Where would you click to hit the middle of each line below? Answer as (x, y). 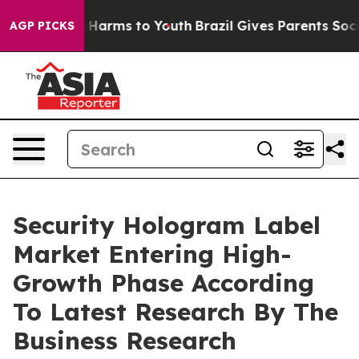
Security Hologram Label (167, 225)
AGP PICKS (42, 26)
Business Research (125, 341)
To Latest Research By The (175, 312)
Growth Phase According (163, 283)
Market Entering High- (152, 254)
